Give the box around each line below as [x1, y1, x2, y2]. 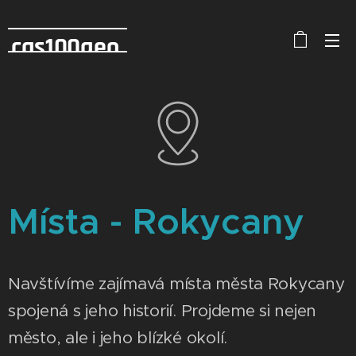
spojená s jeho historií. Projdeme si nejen [8, 300, 317, 321]
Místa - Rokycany [8, 199, 304, 244]
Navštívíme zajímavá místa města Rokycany [8, 273, 345, 294]
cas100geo [10, 31, 125, 64]
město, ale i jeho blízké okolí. [8, 327, 232, 348]
